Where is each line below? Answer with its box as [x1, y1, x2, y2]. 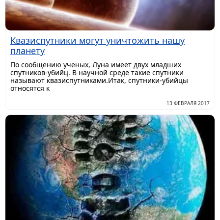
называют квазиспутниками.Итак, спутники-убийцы [10, 75, 188, 85]
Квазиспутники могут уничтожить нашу [10, 34, 185, 46]
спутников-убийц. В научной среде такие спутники [10, 67, 184, 77]
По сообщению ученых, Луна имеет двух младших [10, 59, 181, 69]
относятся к [10, 83, 50, 93]
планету [10, 44, 45, 56]
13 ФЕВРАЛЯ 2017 [166, 99, 210, 107]
